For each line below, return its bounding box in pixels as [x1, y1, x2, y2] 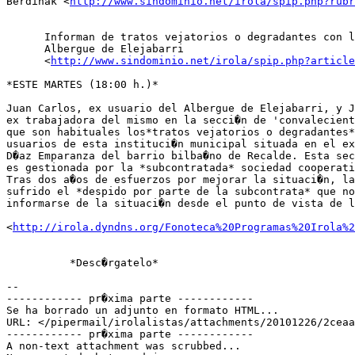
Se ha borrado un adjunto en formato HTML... [6, 304, 279, 317]
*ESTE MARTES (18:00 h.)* [6, 78, 158, 91]
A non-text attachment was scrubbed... [6, 340, 241, 353]
